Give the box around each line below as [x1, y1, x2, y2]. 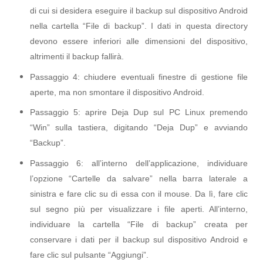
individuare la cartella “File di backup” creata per [29, 220, 248, 229]
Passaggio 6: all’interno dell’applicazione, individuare [29, 159, 248, 168]
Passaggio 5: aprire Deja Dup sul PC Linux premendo [29, 107, 248, 117]
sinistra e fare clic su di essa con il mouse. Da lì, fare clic [29, 189, 248, 198]
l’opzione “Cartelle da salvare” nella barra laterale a [29, 174, 248, 183]
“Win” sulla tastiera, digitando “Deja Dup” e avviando [29, 123, 248, 133]
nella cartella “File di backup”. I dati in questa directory [29, 21, 248, 31]
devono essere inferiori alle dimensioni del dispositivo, [29, 36, 248, 46]
